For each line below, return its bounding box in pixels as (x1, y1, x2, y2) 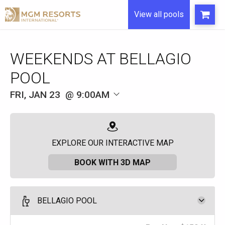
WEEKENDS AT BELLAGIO (10, 49, 191, 68)
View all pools (134, 10, 184, 19)
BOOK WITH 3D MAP (74, 157, 151, 167)
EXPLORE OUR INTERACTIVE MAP (51, 138, 174, 148)
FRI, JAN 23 (10, 88, 60, 100)
